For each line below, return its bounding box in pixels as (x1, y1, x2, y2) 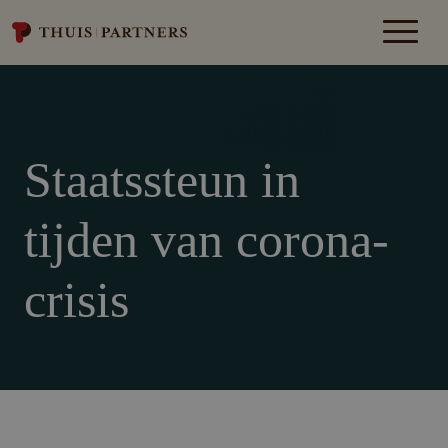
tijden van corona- (24, 212, 389, 268)
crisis (24, 272, 129, 328)
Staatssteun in (24, 152, 300, 208)
